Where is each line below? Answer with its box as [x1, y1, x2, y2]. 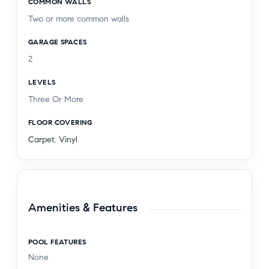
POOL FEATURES [28, 237, 86, 246]
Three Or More [28, 94, 83, 104]
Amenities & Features [28, 201, 138, 215]
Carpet [28, 134, 55, 145]
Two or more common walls [28, 13, 129, 24]
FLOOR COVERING [28, 117, 92, 127]
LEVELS [28, 77, 56, 86]
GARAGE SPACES [28, 37, 87, 46]
